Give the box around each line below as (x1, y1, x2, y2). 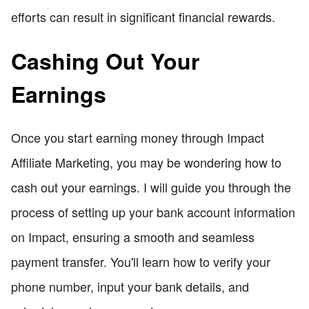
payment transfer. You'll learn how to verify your (11, 252, 270, 270)
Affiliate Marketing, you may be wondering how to (11, 152, 281, 171)
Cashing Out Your (11, 44, 199, 77)
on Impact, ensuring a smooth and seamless (11, 227, 255, 246)
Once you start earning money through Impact (11, 128, 264, 146)
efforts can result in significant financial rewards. (11, 8, 275, 26)
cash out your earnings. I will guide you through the (11, 177, 291, 196)
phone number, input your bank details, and (11, 277, 249, 295)
